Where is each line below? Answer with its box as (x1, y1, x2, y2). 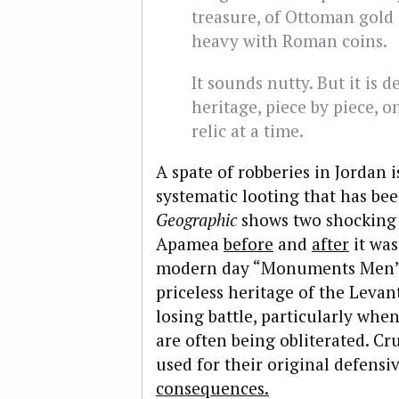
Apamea (156, 232, 224, 255)
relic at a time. (191, 118, 304, 142)
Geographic (156, 208, 237, 231)
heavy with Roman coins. (191, 29, 387, 53)
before (224, 232, 273, 255)
